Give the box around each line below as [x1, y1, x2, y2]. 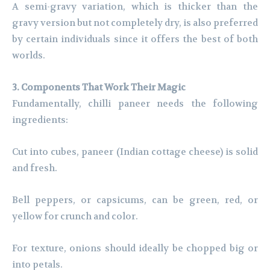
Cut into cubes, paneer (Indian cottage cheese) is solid [12, 146, 258, 159]
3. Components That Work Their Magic [12, 81, 186, 94]
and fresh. [12, 162, 57, 175]
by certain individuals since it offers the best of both [12, 33, 258, 46]
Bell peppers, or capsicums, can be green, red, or [12, 194, 258, 207]
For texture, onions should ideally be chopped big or [12, 242, 258, 255]
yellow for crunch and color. [12, 210, 138, 223]
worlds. [12, 49, 45, 62]
